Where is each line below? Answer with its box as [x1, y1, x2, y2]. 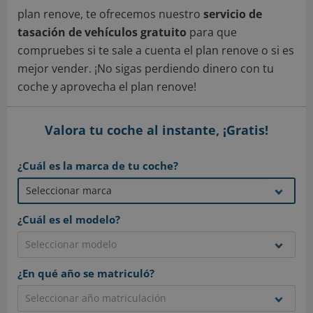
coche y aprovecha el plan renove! [17, 79, 196, 94]
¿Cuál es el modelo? [17, 212, 120, 226]
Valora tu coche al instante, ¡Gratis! [45, 122, 268, 138]
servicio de [203, 6, 262, 22]
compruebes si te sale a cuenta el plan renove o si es [17, 43, 294, 58]
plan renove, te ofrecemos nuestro [17, 6, 203, 22]
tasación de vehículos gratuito [17, 24, 187, 40]
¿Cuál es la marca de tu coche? [17, 158, 178, 173]
